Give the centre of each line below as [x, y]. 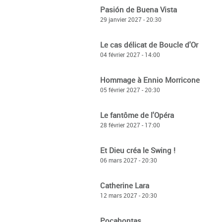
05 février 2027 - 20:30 [130, 90]
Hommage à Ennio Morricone [150, 80]
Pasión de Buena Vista [139, 9]
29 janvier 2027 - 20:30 [131, 19]
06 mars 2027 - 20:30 [129, 160]
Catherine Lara [125, 185]
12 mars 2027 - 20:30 [129, 195]
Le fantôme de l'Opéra [137, 115]
